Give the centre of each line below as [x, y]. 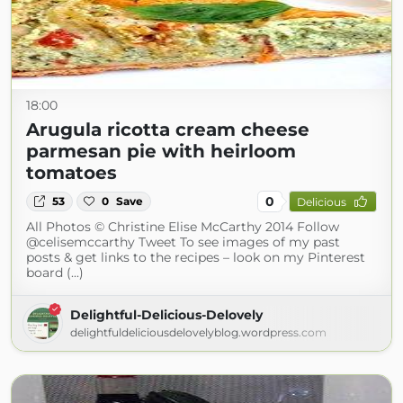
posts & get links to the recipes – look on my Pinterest [196, 257]
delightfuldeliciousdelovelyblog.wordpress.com [198, 332]
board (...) [55, 273]
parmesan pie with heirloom [161, 151]
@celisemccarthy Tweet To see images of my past [183, 242]
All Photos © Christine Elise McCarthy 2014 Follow [183, 227]
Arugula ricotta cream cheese [168, 130]
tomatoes [72, 173]
